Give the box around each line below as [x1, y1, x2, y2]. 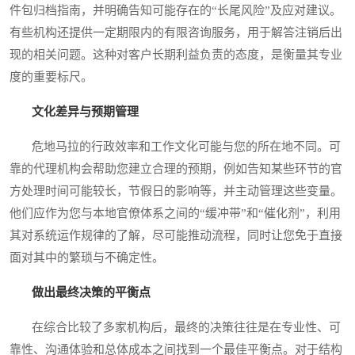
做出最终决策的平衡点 [32, 285, 151, 299]
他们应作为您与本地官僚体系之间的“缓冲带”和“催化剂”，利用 [10, 206, 341, 219]
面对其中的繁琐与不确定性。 [10, 250, 164, 264]
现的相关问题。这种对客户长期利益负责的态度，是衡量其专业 [10, 48, 342, 61]
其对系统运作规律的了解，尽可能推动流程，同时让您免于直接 [10, 228, 342, 242]
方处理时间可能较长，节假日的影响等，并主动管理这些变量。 [10, 184, 342, 197]
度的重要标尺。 [10, 70, 93, 83]
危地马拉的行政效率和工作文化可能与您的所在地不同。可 [10, 139, 341, 153]
